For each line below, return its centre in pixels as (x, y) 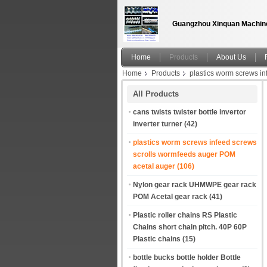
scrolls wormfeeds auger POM (184, 154)
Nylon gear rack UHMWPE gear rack (195, 185)
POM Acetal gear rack (170, 197)
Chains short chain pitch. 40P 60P (190, 227)
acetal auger (154, 166)
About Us (231, 57)
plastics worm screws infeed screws (195, 142)
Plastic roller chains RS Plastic (185, 215)
